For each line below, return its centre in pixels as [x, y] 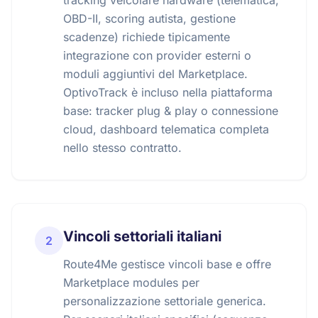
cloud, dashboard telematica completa [166, 129]
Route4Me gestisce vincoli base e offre [167, 264]
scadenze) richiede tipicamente [147, 37]
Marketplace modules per [131, 283]
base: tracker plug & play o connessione [171, 111]
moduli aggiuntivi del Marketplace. [155, 74]
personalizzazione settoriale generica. [165, 301]
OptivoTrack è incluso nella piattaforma [168, 92]
